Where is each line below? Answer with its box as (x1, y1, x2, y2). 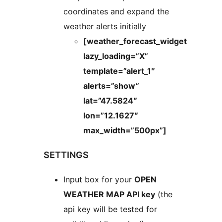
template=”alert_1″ (83, 65, 155, 76)
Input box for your (63, 174, 134, 184)
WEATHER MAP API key (63, 189, 155, 199)
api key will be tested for (63, 204, 157, 214)
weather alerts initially (63, 21, 146, 31)
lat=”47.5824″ (83, 95, 137, 106)
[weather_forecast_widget (83, 36, 187, 46)
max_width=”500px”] (83, 125, 166, 135)
